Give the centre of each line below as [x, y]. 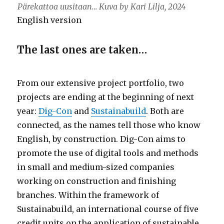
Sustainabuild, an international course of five [108, 209]
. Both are [165, 111]
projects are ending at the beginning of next [106, 97]
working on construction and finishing [97, 181]
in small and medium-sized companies [96, 167]
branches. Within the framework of [88, 195]
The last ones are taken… [82, 50]
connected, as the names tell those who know [109, 125]
